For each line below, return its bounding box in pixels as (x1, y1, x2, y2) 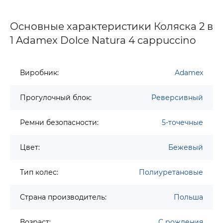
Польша (174, 193, 203, 202)
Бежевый (168, 143, 203, 152)
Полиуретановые (139, 168, 203, 177)
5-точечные (162, 118, 203, 127)
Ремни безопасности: (20, 118, 99, 127)
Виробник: (20, 68, 59, 78)
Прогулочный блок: (20, 93, 92, 103)
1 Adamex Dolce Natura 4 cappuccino (10, 34, 196, 47)
